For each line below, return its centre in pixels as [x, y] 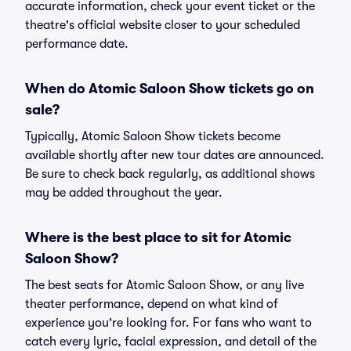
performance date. [77, 44]
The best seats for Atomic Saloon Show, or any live [165, 285]
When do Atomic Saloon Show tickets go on [170, 89]
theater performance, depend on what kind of [152, 304]
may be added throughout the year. [124, 193]
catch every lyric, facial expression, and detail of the [171, 342]
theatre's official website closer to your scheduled [163, 25]
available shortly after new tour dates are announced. [175, 155]
